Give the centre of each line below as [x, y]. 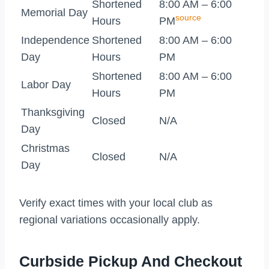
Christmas [45, 148]
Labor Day [46, 84]
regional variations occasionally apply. [110, 219]
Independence [55, 40]
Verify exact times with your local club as [116, 203]
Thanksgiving [53, 112]
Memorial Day [54, 12]
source [188, 18]
